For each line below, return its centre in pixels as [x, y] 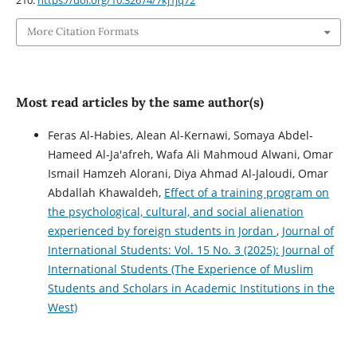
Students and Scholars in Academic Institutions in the [191, 288]
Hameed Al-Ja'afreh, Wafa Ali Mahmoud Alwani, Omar [190, 154]
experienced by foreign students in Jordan [162, 230]
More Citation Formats [82, 32]
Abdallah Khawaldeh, [106, 192]
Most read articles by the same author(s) [139, 102]
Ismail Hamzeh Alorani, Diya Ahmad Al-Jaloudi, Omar [188, 173]
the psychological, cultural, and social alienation [175, 211]
